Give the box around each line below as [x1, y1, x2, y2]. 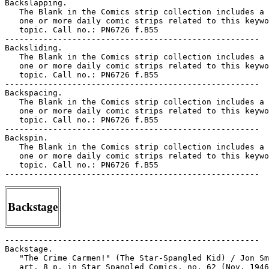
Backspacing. [5, 88, 62, 97]
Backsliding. [5, 43, 62, 52]
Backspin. [5, 133, 48, 142]
